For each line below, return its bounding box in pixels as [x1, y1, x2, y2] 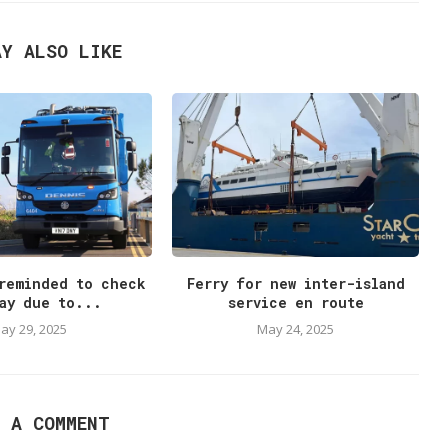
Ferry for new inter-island [186, 274, 405, 294]
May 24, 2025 [257, 320, 335, 339]
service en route [227, 293, 364, 313]
